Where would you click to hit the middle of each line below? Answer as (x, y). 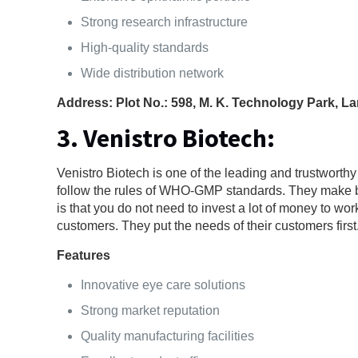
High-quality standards (145, 47)
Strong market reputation (151, 310)
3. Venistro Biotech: (166, 138)
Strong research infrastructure (165, 22)
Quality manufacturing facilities (168, 336)
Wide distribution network (153, 73)
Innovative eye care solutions (163, 284)
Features (84, 255)
